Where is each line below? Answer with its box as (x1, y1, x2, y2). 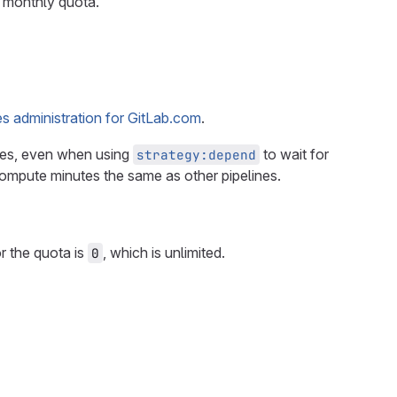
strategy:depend (136, 146, 256, 163)
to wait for (260, 145, 329, 163)
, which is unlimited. (103, 244, 225, 261)
